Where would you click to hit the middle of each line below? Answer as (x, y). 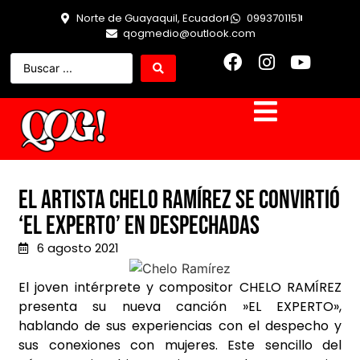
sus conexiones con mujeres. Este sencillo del (180, 346)
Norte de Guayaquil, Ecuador (151, 18)
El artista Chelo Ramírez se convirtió (179, 201)
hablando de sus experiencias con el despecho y (180, 326)
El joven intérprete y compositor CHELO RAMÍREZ (180, 288)
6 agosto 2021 (78, 248)
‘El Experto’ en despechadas (139, 227)
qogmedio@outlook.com (189, 33)
